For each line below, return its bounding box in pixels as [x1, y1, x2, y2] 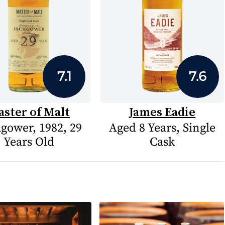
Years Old [3, 135, 54, 150]
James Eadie [129, 103, 196, 120]
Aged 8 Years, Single [109, 121, 216, 136]
